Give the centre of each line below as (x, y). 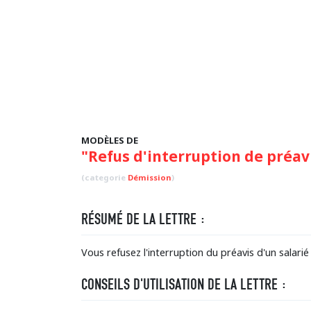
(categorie (104, 177)
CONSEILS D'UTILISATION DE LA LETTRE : (184, 284)
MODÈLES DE (110, 140)
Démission (150, 177)
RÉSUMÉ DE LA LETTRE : (143, 219)
